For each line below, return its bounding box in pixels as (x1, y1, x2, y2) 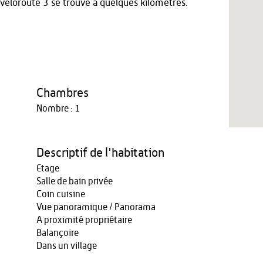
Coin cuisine (36, 190, 85, 199)
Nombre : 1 (36, 104, 80, 113)
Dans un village (36, 241, 97, 251)
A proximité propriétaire (36, 215, 132, 225)
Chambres (36, 87, 89, 99)
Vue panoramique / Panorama (36, 203, 156, 212)
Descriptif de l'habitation (36, 147, 164, 159)
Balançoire (36, 228, 79, 238)
